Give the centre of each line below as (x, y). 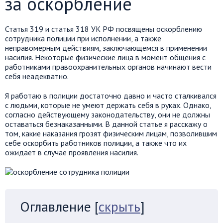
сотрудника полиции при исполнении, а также (83, 38)
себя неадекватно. (37, 76)
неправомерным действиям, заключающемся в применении (106, 48)
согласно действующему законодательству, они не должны (108, 114)
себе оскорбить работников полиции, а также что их (96, 143)
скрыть (119, 206)
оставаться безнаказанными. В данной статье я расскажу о (106, 124)
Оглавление (56, 206)
